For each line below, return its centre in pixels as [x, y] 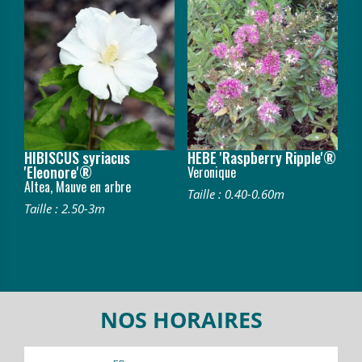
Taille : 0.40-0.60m [236, 194]
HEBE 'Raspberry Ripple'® [261, 157]
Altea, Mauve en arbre [78, 186]
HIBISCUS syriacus [77, 157]
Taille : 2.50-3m [65, 208]
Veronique [211, 172]
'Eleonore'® [58, 172]
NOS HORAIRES [181, 320]
